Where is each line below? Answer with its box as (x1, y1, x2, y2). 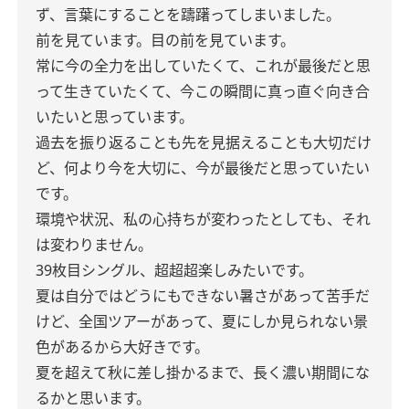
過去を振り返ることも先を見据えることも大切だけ (36, 132, 372, 152)
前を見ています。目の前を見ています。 (36, 30, 295, 50)
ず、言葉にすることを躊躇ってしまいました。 (36, 5, 341, 25)
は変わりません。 (36, 235, 152, 255)
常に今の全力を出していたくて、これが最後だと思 (36, 56, 371, 76)
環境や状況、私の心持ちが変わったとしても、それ (36, 209, 371, 229)
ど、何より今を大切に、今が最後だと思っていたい (36, 158, 370, 178)
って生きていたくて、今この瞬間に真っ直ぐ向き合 (36, 81, 370, 101)
